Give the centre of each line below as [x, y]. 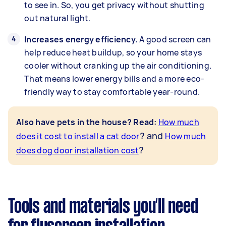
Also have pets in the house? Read [85, 122]
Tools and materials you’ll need [103, 207]
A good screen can [175, 39]
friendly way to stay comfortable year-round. [112, 92]
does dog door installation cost [77, 150]
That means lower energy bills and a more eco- [115, 78]
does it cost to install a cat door [78, 136]
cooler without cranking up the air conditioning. [118, 65]
